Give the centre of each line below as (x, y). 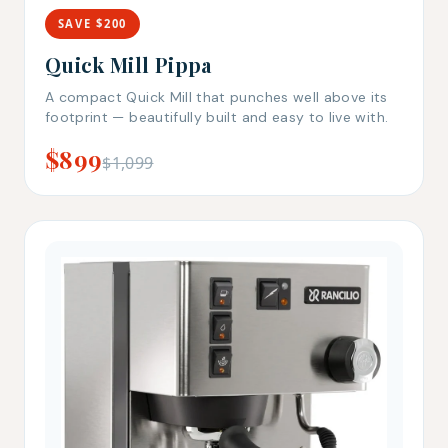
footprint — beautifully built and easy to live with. (217, 116)
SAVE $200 (92, 23)
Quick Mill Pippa (128, 64)
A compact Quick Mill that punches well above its (216, 96)
